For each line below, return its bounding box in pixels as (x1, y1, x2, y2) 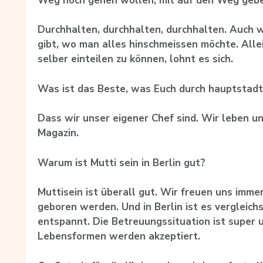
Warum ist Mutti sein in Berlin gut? (38, 156, 205, 170)
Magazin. (38, 126, 79, 140)
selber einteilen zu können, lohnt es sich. (38, 52, 233, 66)
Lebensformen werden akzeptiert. (38, 230, 200, 244)
